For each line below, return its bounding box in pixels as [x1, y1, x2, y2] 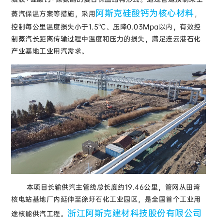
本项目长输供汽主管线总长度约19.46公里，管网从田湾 [11, 182, 201, 191]
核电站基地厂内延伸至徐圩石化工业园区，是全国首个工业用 [11, 194, 201, 203]
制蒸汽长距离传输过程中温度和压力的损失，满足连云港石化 [11, 34, 201, 44]
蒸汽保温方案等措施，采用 [11, 9, 96, 18]
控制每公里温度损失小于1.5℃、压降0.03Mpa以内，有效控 [11, 22, 201, 31]
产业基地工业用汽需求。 [11, 46, 89, 56]
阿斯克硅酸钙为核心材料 [95, 7, 194, 19]
